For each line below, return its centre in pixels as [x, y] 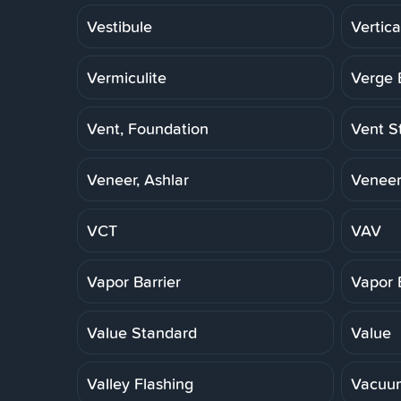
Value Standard [142, 332]
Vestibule [119, 26]
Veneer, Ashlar [138, 179]
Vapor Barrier [134, 281]
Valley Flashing [140, 383]
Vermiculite [127, 77]
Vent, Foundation [148, 128]
